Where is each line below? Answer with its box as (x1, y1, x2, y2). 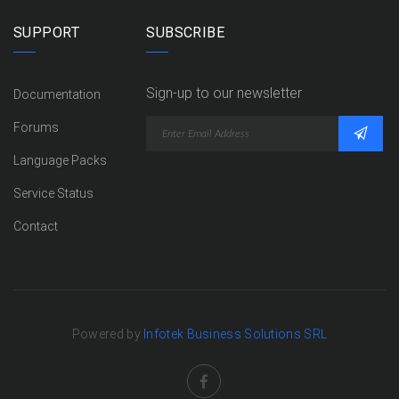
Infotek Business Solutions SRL (143, 327, 328, 341)
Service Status (13, 186, 94, 200)
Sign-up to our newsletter (146, 85, 303, 102)
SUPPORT (13, 24, 81, 41)
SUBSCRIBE (146, 24, 224, 41)
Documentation (13, 87, 101, 102)
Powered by (71, 327, 144, 341)
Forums (13, 120, 59, 134)
